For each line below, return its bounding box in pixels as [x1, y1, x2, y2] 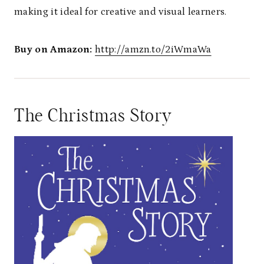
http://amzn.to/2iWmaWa [95, 43, 212, 55]
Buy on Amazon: [14, 43, 93, 55]
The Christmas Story [14, 107, 173, 125]
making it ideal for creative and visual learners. [14, 5, 227, 18]
